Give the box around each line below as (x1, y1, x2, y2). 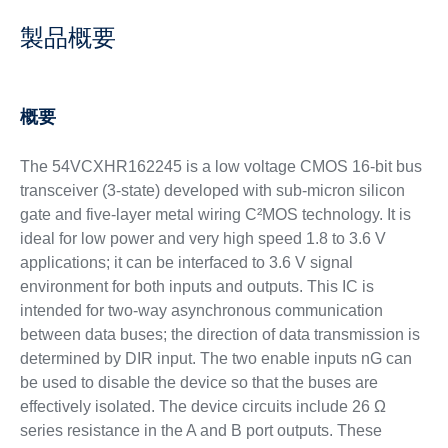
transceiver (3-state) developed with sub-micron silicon (19, 182, 405, 199)
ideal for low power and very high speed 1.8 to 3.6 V (19, 230, 386, 247)
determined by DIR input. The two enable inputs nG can (19, 350, 412, 367)
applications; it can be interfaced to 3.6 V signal (19, 254, 353, 271)
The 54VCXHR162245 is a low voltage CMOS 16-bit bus (19, 158, 422, 175)
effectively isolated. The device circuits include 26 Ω (19, 398, 386, 415)
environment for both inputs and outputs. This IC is (19, 278, 374, 295)
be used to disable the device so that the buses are (19, 374, 378, 391)
